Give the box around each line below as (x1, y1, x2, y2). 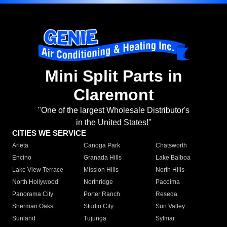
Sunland (12, 215, 35, 222)
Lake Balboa (155, 154, 191, 162)
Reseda (155, 191, 177, 198)
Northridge (84, 178, 113, 186)
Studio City (84, 203, 114, 210)
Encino (12, 154, 31, 162)
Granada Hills (84, 154, 122, 162)
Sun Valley (155, 203, 185, 210)
